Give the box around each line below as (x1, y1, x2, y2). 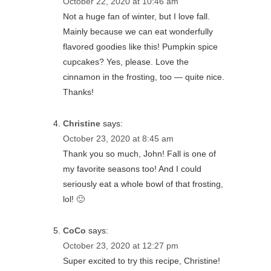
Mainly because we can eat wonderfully (63, 26, 213, 36)
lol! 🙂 (63, 194, 85, 204)
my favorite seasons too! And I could (63, 163, 201, 174)
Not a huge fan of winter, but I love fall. (63, 11, 210, 21)
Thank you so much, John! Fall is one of (63, 148, 216, 158)
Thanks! (63, 87, 94, 97)
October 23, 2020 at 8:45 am (63, 133, 174, 143)
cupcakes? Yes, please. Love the (63, 56, 189, 67)
